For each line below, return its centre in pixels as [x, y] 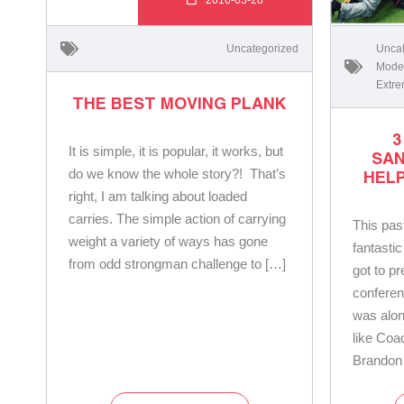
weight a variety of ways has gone [168, 241]
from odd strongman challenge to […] [177, 263]
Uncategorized [263, 48]
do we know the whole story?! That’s [177, 173]
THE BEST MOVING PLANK [180, 102]
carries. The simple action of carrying [177, 218]
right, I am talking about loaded [158, 196]
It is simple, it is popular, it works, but [176, 151]
